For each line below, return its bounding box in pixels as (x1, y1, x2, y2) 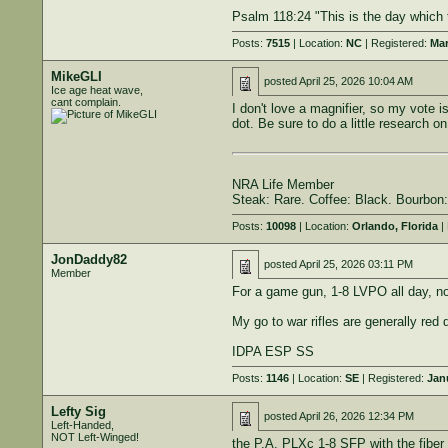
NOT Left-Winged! (50, 431, 139, 443)
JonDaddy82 (50, 252, 127, 267)
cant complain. (50, 96, 121, 108)
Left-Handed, (50, 419, 114, 431)
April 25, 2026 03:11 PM (298, 258, 413, 270)
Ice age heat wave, (50, 84, 143, 96)
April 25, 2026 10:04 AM (298, 75, 413, 87)
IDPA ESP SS (231, 344, 314, 359)
